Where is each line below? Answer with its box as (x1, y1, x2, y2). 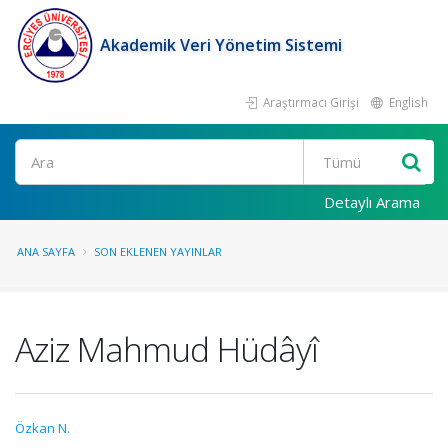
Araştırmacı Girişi (260, 94, 359, 110)
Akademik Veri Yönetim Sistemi (100, 34, 342, 56)
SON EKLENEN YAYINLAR (94, 244, 222, 259)
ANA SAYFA (17, 244, 75, 259)
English (386, 94, 428, 110)
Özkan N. (15, 419, 70, 437)
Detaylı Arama (324, 192, 420, 212)
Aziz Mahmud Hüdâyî (15, 326, 318, 372)
